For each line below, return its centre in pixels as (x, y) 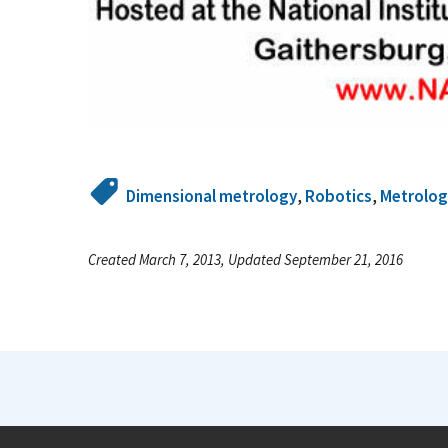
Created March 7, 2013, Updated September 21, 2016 (245, 259)
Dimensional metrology (212, 195)
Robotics (339, 195)
